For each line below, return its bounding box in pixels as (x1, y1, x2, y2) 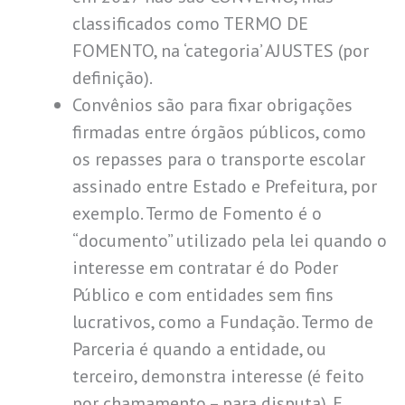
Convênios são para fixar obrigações (72, 92, 353, 117)
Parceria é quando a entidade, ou (72, 336, 326, 361)
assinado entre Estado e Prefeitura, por (72, 174, 377, 198)
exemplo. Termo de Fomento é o (72, 201, 322, 225)
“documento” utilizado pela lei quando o (72, 228, 387, 252)
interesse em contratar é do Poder (72, 255, 338, 279)
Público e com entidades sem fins (72, 282, 334, 306)
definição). (72, 65, 153, 89)
